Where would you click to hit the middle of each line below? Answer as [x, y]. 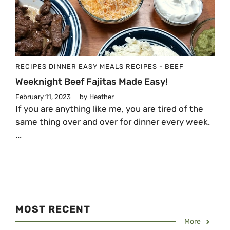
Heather [102, 97]
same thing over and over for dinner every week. [113, 122]
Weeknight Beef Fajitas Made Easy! [92, 82]
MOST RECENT [53, 209]
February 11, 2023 [43, 97]
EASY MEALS [101, 67]
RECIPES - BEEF [155, 67]
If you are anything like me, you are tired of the [109, 109]
